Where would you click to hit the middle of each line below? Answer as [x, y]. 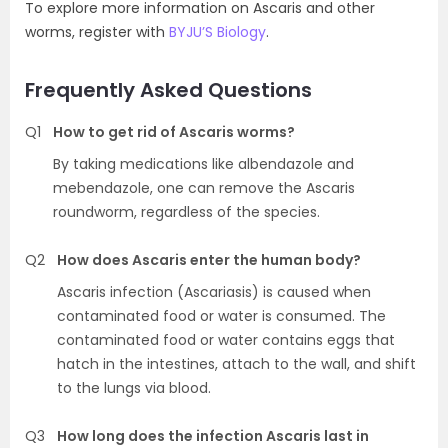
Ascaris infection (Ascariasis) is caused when [214, 292]
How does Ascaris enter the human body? [209, 260]
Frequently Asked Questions [168, 90]
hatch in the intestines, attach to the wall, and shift [236, 364]
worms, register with [97, 32]
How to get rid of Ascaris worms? [174, 132]
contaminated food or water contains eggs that [226, 340]
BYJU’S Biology [217, 32]
